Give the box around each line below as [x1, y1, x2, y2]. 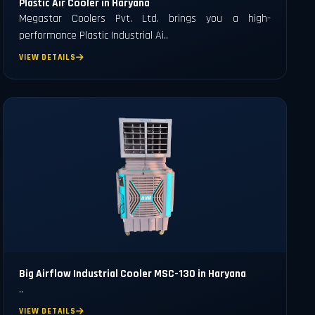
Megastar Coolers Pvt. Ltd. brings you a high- [19, 11, 271, 27]
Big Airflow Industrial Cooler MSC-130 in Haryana [19, 266, 247, 281]
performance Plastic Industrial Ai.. [19, 28, 169, 44]
